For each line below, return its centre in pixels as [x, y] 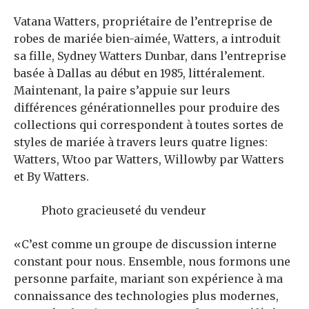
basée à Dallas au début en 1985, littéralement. [139, 73]
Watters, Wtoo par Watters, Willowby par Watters [149, 160]
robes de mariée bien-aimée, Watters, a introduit [147, 39]
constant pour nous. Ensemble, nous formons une [152, 262]
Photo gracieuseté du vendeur [124, 211]
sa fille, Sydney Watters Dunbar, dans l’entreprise [150, 56]
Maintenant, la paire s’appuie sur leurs [122, 91]
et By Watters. [51, 177]
